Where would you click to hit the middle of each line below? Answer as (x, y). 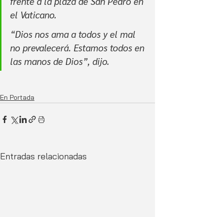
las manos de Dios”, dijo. (60, 61)
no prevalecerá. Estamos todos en (78, 48)
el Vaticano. (33, 15)
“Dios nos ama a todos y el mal (74, 34)
